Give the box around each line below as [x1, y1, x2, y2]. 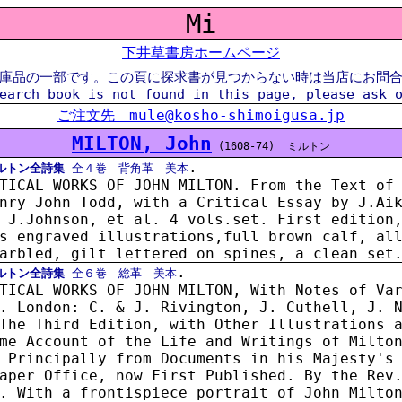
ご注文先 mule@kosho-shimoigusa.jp [57, 107, 345, 124]
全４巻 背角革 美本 [65, 162, 188, 175]
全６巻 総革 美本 [65, 267, 177, 280]
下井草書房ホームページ [122, 44, 280, 61]
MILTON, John [72, 132, 212, 154]
